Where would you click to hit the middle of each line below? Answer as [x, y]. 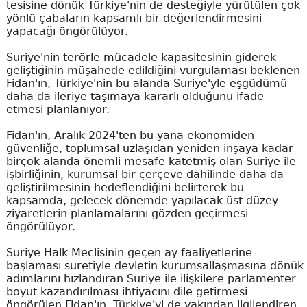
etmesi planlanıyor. [58, 110]
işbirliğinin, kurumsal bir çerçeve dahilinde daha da [145, 175]
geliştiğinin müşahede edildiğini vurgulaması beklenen [153, 71]
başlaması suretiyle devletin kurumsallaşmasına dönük [155, 266]
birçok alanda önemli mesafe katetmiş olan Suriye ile [151, 162]
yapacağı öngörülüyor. [67, 32]
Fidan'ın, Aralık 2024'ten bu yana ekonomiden [130, 136]
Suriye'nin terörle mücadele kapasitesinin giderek [141, 58]
